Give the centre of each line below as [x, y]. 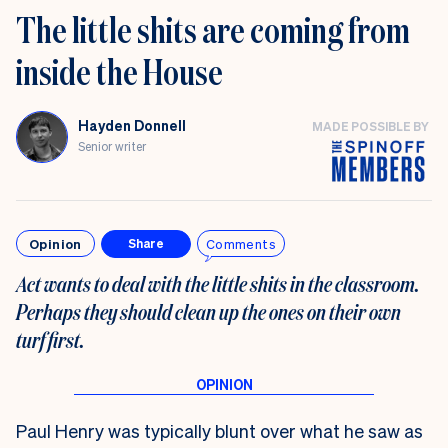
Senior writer [112, 147]
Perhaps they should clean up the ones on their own [208, 311]
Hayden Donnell [132, 125]
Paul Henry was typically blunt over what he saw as [219, 430]
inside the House [119, 71]
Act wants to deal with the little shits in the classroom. [218, 283]
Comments [240, 244]
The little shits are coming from [213, 29]
